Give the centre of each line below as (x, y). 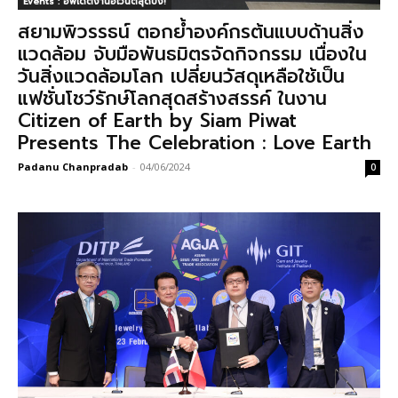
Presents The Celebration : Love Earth (195, 143)
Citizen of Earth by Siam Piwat (157, 120)
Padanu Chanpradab (73, 166)
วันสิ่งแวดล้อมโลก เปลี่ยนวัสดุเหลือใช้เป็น (181, 76)
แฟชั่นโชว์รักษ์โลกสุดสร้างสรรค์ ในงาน (172, 98)
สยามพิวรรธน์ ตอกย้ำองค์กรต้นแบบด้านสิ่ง (191, 32)
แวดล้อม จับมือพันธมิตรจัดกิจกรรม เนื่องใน (192, 54)
